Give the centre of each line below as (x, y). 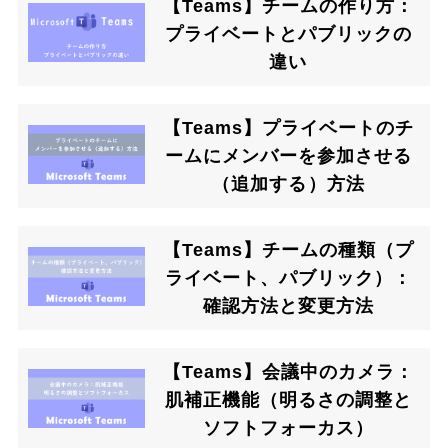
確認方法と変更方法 (288, 306)
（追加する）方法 (288, 184)
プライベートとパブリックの (288, 34)
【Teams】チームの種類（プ (288, 250)
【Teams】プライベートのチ (288, 128)
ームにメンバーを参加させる (288, 156)
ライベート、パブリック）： (288, 278)
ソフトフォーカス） (288, 428)
